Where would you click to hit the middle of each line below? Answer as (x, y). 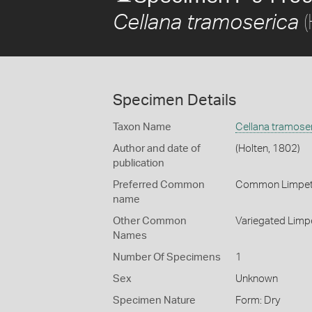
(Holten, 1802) (267, 149)
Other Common (150, 221)
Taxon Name (142, 127)
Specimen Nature (154, 301)
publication (139, 163)
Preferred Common (159, 185)
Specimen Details (174, 100)
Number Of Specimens (167, 257)
